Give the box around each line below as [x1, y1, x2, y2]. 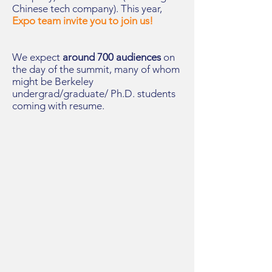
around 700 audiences [63, 51, 161, 63]
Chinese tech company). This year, [12, 2, 162, 15]
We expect [12, 51, 63, 63]
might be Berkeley [12, 75, 93, 87]
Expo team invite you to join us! [12, 15, 153, 27]
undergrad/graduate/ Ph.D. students [12, 87, 175, 100]
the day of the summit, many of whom [12, 63, 180, 75]
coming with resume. [12, 100, 107, 112]
